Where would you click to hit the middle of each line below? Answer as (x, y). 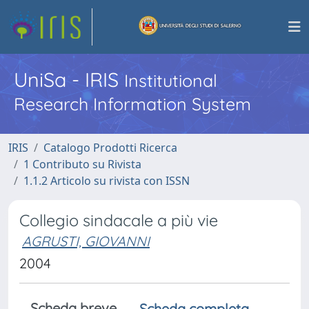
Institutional (171, 80)
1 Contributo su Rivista (82, 164)
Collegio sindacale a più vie (119, 220)
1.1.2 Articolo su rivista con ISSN (107, 181)
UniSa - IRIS (69, 79)
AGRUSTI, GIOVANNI (86, 241)
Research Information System (132, 104)
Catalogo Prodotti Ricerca (110, 148)
